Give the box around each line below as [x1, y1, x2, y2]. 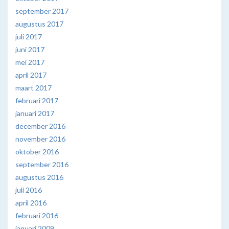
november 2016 [15, 134, 65, 144]
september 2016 [15, 160, 68, 169]
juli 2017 [15, 32, 42, 41]
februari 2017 [15, 96, 58, 105]
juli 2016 [15, 186, 42, 195]
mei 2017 [15, 58, 44, 67]
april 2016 [15, 198, 47, 208]
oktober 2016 [15, 147, 59, 156]
